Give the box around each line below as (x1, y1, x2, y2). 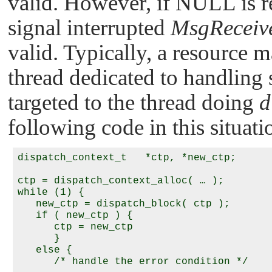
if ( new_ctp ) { (18, 209, 133, 221)
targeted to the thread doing (8, 89, 259, 115)
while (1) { (18, 186, 84, 198)
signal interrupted (8, 15, 171, 40)
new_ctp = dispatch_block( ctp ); (18, 198, 230, 209)
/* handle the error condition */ (18, 256, 248, 267)
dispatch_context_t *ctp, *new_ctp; (18, 152, 236, 163)
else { (18, 244, 72, 256)
